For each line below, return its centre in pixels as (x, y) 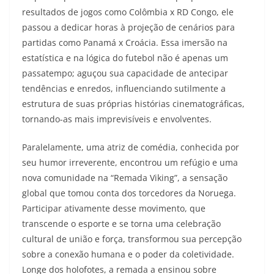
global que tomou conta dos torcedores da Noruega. (129, 193)
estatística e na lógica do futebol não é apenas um (125, 58)
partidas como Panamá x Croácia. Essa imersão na (125, 43)
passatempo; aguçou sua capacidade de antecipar (125, 73)
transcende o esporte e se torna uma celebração (121, 224)
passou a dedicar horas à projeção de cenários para (128, 28)
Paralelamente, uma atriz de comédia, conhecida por (131, 147)
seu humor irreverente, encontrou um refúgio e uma (130, 163)
